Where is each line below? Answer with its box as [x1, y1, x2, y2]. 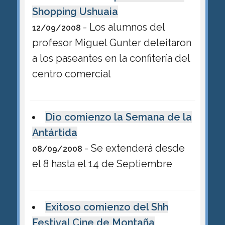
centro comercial [32, 67, 111, 80]
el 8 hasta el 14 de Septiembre [32, 158, 172, 170]
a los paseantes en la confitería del [32, 52, 190, 64]
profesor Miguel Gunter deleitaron [32, 36, 191, 49]
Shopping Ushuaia [32, 5, 118, 18]
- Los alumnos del [82, 21, 165, 33]
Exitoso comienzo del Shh [45, 201, 169, 213]
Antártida [32, 127, 77, 139]
